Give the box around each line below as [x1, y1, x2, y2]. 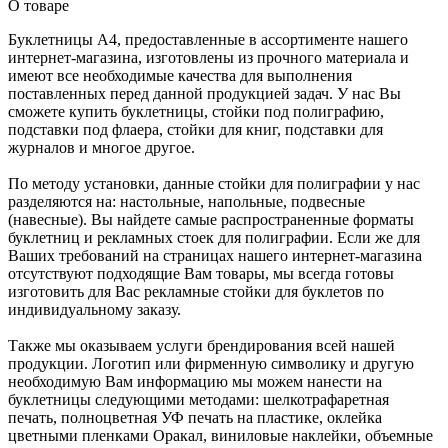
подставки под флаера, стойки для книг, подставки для [8, 121, 383, 138]
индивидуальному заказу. [8, 301, 181, 318]
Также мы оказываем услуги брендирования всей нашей [8, 337, 395, 354]
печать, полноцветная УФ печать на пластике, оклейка [8, 409, 382, 426]
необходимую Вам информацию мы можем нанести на [8, 373, 382, 390]
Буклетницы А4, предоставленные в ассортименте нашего [8, 31, 408, 48]
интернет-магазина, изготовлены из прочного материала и [8, 49, 409, 66]
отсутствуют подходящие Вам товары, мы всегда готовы [8, 265, 394, 282]
